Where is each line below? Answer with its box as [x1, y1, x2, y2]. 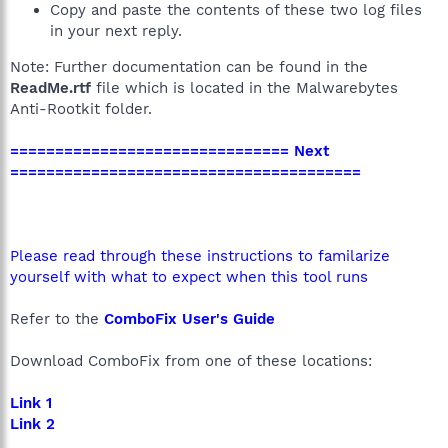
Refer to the [10, 309, 104, 328]
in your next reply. [50, 21, 182, 40]
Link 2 [10, 414, 55, 433]
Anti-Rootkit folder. [10, 99, 152, 118]
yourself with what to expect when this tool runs [10, 267, 368, 286]
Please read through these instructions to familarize [10, 246, 390, 265]
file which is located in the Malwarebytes [91, 78, 398, 97]
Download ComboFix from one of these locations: [10, 351, 372, 370]
